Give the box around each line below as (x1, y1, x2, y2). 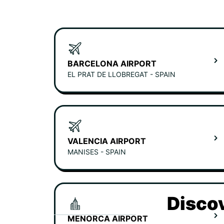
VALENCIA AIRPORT (67, 136, 146, 146)
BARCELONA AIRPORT (67, 58, 156, 68)
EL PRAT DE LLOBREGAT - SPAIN (67, 70, 175, 78)
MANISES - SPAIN (67, 147, 126, 156)
